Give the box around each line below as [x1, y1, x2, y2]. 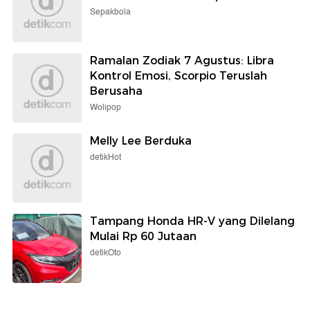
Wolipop [90, 100, 121, 114]
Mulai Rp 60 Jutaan [90, 229, 197, 243]
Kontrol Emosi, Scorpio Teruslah [90, 69, 267, 82]
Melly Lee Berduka [90, 134, 192, 147]
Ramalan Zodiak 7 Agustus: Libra [90, 53, 274, 67]
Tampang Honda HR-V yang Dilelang [90, 214, 295, 228]
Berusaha [90, 84, 143, 98]
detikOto [90, 246, 121, 259]
